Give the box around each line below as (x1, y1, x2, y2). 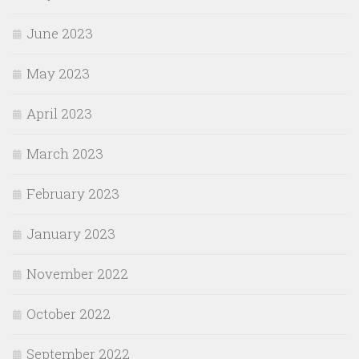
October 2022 (26, 305, 111, 323)
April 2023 (26, 104, 92, 123)
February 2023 (26, 184, 119, 203)
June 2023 (26, 24, 93, 42)
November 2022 (26, 264, 128, 283)
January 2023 (26, 224, 115, 243)
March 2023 (26, 144, 103, 163)
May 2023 (26, 64, 90, 83)
